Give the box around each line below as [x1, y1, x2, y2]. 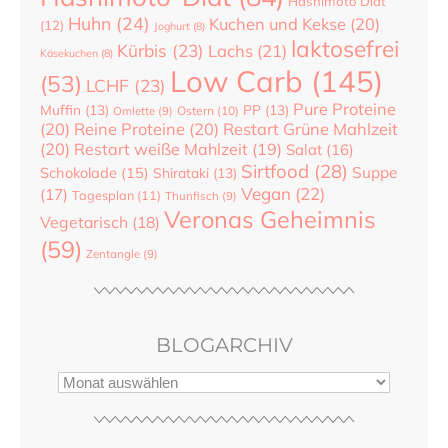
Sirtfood [241, 159, 309, 184]
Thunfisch [165, 189, 219, 204]
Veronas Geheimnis [164, 204, 376, 235]
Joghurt [154, 19, 190, 34]
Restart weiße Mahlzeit [74, 139, 248, 160]
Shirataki [153, 164, 209, 182]
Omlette [113, 104, 155, 119]
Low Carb [170, 63, 303, 100]
